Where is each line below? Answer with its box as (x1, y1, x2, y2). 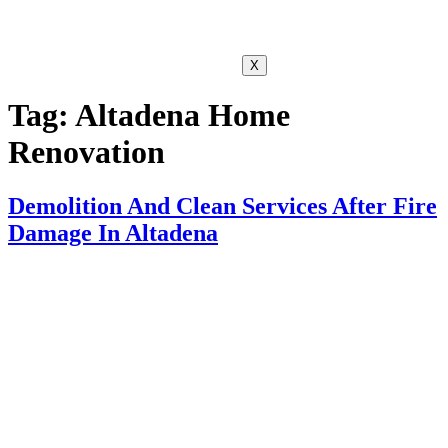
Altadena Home (75, 97, 290, 134)
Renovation (8, 134, 165, 171)
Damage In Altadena (8, 219, 218, 246)
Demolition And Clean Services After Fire (8, 192, 437, 219)
